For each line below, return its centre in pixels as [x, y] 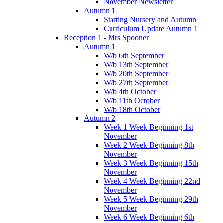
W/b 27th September [136, 82]
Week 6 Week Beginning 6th [149, 217]
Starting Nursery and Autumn [150, 19]
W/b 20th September [136, 73]
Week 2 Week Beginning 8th [149, 145]
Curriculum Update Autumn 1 [151, 28]
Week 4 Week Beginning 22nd [152, 181]
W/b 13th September [136, 64]
